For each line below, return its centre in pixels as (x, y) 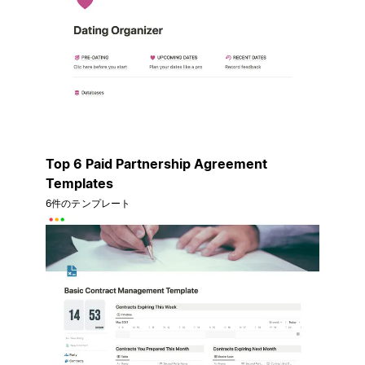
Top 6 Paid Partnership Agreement (156, 163)
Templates (79, 183)
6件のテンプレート (88, 203)
